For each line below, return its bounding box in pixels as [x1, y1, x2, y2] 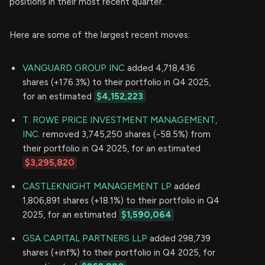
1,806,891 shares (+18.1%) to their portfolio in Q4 [22, 195, 219, 206]
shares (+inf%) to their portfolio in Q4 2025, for [22, 247, 215, 258]
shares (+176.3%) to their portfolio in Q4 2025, [22, 77, 211, 88]
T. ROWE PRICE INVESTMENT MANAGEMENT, [22, 115, 217, 126]
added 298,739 [147, 233, 211, 244]
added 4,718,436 [125, 63, 195, 74]
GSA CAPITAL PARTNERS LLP [22, 233, 147, 244]
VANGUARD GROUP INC [22, 63, 125, 74]
